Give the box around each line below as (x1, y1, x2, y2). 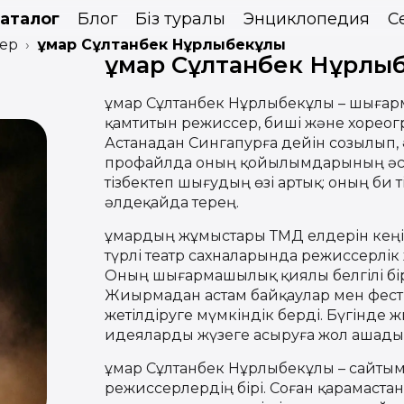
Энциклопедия (243, 8, 370, 28)
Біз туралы (135, 8, 225, 28)
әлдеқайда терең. (105, 194, 239, 211)
